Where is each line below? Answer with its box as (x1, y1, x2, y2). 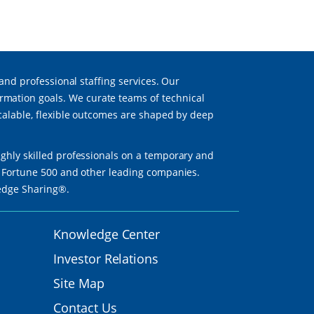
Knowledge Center (53, 226, 161, 243)
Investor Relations (53, 250, 159, 268)
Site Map (53, 275, 104, 292)
